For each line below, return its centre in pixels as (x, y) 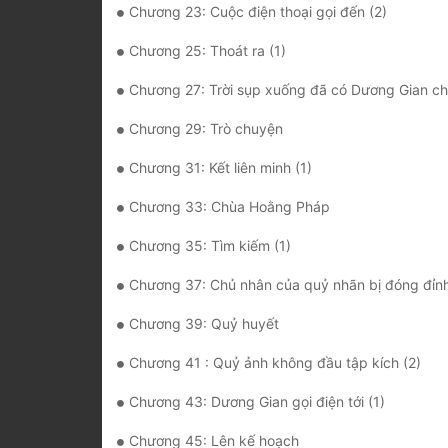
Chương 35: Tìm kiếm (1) (210, 246)
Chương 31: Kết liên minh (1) (220, 168)
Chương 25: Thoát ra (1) (207, 51)
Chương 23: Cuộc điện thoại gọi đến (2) (258, 12)
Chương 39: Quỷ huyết (204, 324)
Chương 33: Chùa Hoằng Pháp (229, 207)
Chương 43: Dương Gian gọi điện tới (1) (257, 402)
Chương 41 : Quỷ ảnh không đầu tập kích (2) (275, 363)
